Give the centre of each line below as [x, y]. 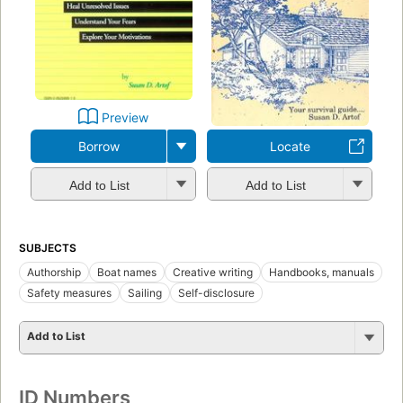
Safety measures [69, 293]
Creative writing [213, 273]
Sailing [145, 293]
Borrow [99, 147]
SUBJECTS [48, 248]
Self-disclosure [216, 293]
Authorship [54, 273]
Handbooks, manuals [322, 273]
